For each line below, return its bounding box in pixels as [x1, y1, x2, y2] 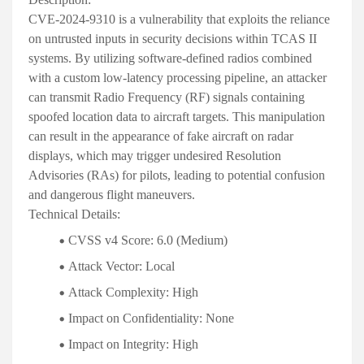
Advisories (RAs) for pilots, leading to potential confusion [28, 168, 325, 183]
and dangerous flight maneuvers [28, 188, 192, 202]
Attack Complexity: [68, 285, 169, 300]
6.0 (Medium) [154, 233, 227, 248]
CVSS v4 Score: [68, 233, 154, 248]
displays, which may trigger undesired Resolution [28, 149, 281, 163]
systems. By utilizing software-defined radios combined [28, 51, 312, 66]
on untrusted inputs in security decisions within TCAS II [28, 32, 317, 46]
